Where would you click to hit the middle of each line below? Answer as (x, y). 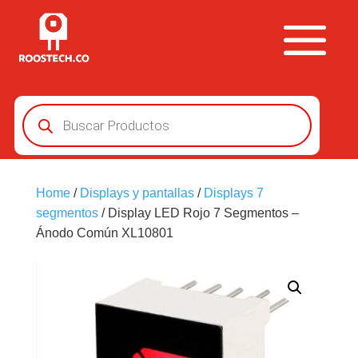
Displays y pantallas (137, 193)
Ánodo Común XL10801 (104, 233)
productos (49, 135)
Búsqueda (50, 109)
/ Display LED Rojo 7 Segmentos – (198, 213)
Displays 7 (233, 193)
